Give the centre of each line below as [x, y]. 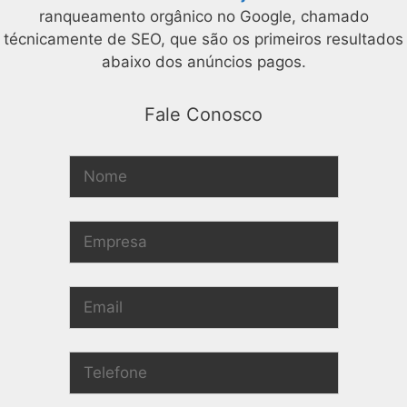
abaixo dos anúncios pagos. [203, 61]
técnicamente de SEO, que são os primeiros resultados [203, 39]
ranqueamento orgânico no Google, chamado [203, 16]
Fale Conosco [203, 114]
